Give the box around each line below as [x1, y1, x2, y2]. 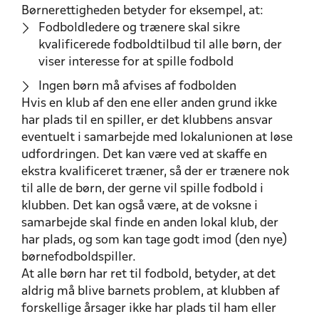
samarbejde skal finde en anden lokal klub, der [21, 216, 278, 229]
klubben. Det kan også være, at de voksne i [21, 199, 258, 212]
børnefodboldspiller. [21, 251, 136, 263]
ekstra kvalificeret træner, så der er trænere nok [21, 165, 289, 178]
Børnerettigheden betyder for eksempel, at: [21, 4, 263, 17]
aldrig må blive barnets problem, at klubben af [21, 285, 280, 298]
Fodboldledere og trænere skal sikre [38, 21, 240, 34]
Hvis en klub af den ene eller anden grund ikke [21, 97, 277, 110]
